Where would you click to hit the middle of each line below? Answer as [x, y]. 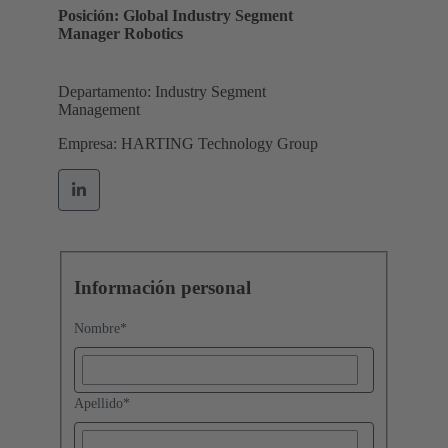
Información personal [162, 288]
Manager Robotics [120, 34]
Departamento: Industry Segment [162, 92]
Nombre [97, 328]
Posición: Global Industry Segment [175, 16]
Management [99, 110]
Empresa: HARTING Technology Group [188, 144]
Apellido [98, 403]
